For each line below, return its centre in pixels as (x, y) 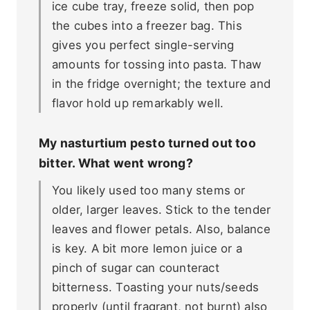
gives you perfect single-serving (143, 45)
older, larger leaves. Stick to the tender (162, 210)
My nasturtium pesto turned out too (147, 143)
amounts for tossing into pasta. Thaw (157, 65)
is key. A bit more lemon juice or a (147, 249)
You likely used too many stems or (149, 191)
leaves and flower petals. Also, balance (161, 229)
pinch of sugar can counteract (136, 268)
